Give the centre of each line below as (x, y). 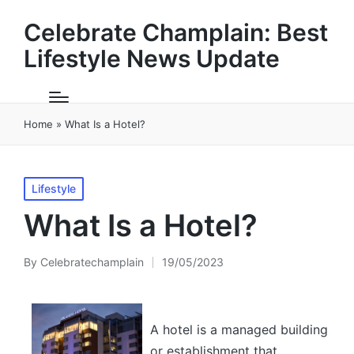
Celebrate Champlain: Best (176, 32)
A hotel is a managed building (239, 330)
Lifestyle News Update (152, 58)
